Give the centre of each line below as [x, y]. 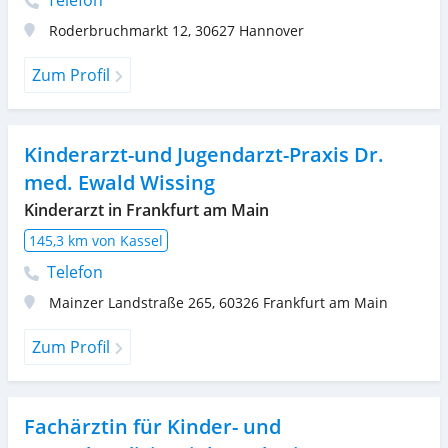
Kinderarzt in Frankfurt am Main [146, 209]
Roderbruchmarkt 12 [118, 30]
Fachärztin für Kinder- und [152, 426]
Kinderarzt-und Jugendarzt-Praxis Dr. [204, 154]
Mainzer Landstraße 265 [130, 302]
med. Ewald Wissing [119, 182]
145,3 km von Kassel [96, 240]
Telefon [73, 271]
